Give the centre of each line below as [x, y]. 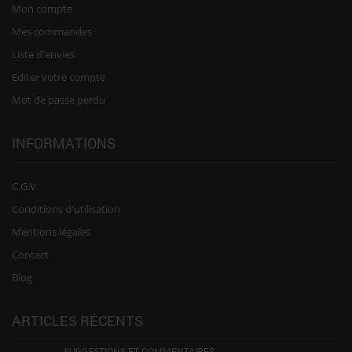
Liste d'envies [43, 54]
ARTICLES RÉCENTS [77, 320]
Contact [30, 254]
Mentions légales [51, 231]
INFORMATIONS [64, 143]
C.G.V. [25, 186]
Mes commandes [52, 31]
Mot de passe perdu [59, 99]
